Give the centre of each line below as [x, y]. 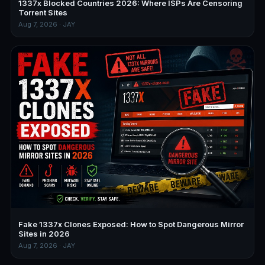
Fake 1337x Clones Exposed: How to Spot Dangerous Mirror [131, 224]
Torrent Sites [43, 13]
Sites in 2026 [44, 233]
